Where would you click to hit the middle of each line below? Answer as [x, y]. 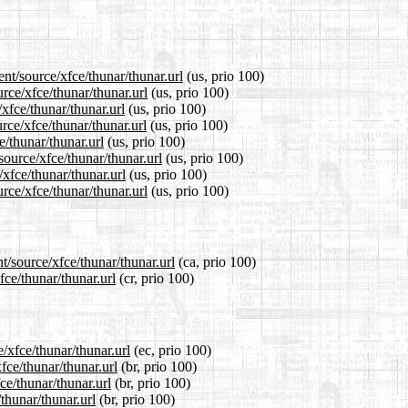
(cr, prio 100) [155, 279]
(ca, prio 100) [215, 262]
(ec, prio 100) [171, 350]
